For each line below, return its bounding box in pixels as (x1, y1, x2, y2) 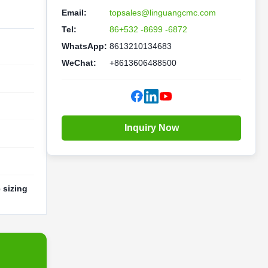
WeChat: (62, 58, 96, 68)
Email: (62, 8, 87, 17)
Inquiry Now (124, 123, 179, 133)
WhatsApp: (62, 41, 107, 51)
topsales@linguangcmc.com (109, 8, 216, 17)
